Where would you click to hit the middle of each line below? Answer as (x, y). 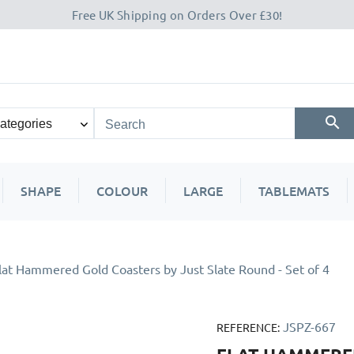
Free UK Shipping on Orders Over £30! (177, 15)
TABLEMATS (294, 190)
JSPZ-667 (310, 326)
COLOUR (122, 190)
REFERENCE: (249, 327)
